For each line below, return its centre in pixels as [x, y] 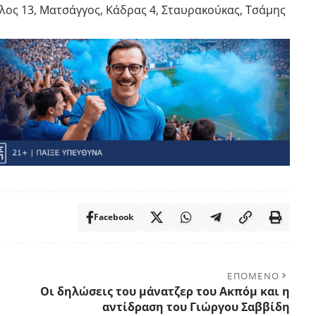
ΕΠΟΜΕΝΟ [254, 276]
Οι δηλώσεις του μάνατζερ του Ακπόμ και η [165, 292]
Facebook [113, 217]
